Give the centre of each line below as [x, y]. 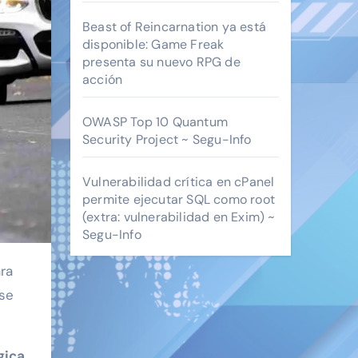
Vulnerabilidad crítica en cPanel [179, 182]
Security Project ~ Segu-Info [167, 139]
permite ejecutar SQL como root [179, 199]
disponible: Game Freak [153, 44]
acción [103, 80]
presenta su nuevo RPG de [161, 62]
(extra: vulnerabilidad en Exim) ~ [179, 217]
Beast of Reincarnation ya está [174, 27]
